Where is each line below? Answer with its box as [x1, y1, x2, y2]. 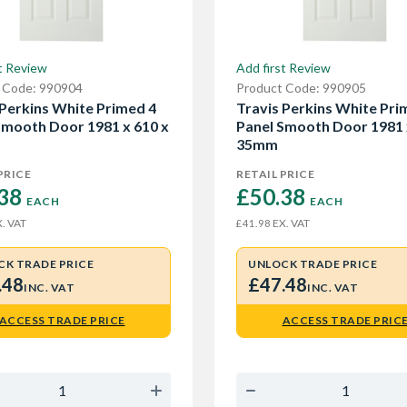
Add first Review [236, 60, 331, 75]
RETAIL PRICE [236, 167, 314, 181]
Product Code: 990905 [236, 80, 366, 95]
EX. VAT [271, 216, 310, 230]
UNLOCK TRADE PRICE [248, 257, 377, 271]
